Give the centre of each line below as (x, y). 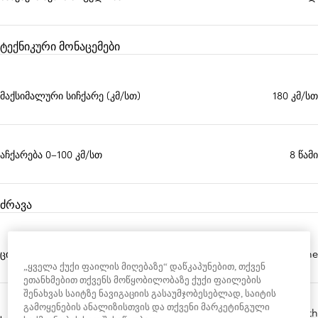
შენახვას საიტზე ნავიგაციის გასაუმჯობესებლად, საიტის (150, 294)
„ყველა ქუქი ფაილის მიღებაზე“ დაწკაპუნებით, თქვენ (145, 267)
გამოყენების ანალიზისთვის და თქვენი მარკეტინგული (147, 307)
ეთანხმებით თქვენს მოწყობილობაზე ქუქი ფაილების (143, 280)
